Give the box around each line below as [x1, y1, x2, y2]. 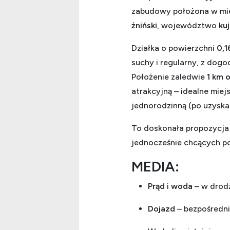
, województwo [157, 20, 219, 30]
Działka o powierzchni [131, 43, 217, 53]
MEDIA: [131, 157, 179, 175]
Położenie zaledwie [131, 71, 207, 82]
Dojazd [148, 203, 175, 214]
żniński [131, 20, 157, 30]
